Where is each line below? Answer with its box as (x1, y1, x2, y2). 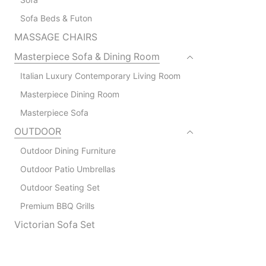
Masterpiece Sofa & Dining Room (14, 50, 160, 62)
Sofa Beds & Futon (20, 12, 92, 23)
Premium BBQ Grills (20, 200, 94, 211)
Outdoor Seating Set (20, 182, 100, 192)
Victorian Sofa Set (14, 218, 95, 230)
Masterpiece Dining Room (20, 88, 119, 99)
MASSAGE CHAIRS (14, 31, 97, 43)
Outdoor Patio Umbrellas (20, 163, 115, 174)
